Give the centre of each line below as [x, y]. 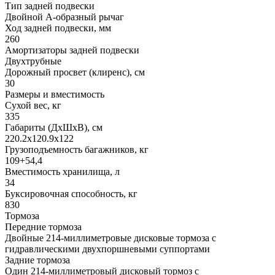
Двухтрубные [33, 61]
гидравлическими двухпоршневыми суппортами [107, 249]
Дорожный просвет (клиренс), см [75, 72]
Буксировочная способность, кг [71, 193]
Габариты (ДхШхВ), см [54, 127]
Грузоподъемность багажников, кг [77, 149]
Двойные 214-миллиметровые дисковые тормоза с [110, 238]
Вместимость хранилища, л [62, 171]
